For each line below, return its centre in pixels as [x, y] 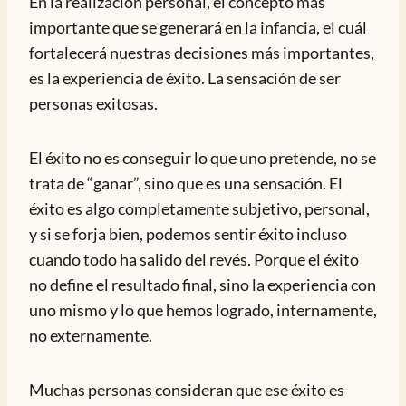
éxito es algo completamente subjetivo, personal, [199, 208]
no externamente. [91, 335]
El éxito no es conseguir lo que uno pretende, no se [203, 158]
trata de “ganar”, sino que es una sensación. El [186, 183]
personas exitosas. [93, 103]
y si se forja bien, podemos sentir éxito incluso [188, 234]
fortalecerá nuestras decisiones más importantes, [202, 53]
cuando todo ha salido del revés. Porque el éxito [194, 259]
